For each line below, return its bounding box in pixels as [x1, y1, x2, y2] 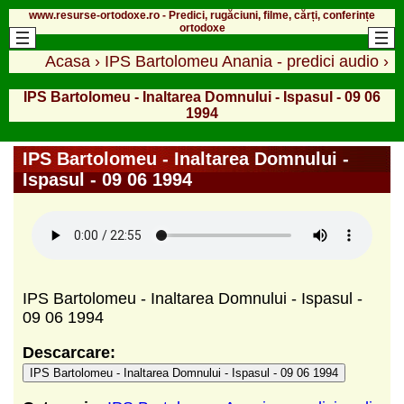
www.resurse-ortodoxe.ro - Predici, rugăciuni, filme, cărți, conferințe [29, 8, 375, 22]
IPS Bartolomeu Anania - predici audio [105, 51, 379, 70]
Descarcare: [23, 343, 115, 362]
